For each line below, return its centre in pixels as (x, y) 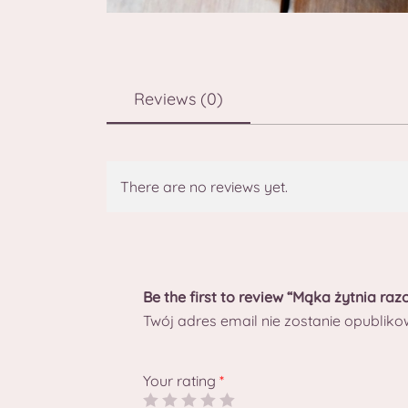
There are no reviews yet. (204, 187)
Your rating (181, 381)
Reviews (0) (178, 99)
